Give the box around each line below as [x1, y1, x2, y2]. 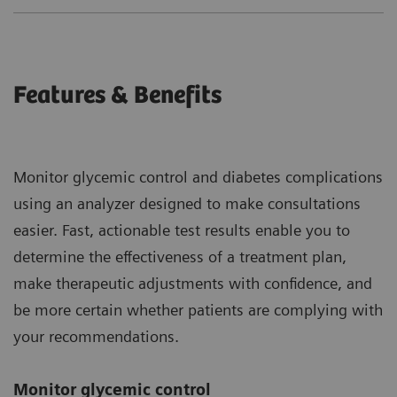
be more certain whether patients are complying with [13, 300, 383, 319]
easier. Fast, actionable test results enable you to [13, 220, 350, 239]
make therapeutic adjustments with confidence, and [13, 273, 372, 292]
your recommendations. [13, 326, 179, 346]
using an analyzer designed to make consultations [13, 193, 361, 213]
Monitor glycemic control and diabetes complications [13, 167, 383, 186]
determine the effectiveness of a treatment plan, [13, 246, 346, 266]
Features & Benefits [13, 81, 222, 110]
